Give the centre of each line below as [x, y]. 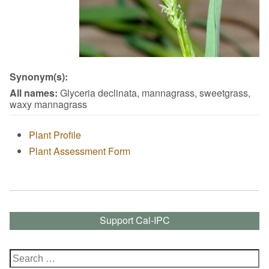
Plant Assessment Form [80, 151]
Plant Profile [55, 134]
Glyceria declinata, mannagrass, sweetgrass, [154, 92]
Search [24, 254]
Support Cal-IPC [134, 220]
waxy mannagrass [48, 104]
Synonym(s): [39, 76]
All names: [34, 92]
